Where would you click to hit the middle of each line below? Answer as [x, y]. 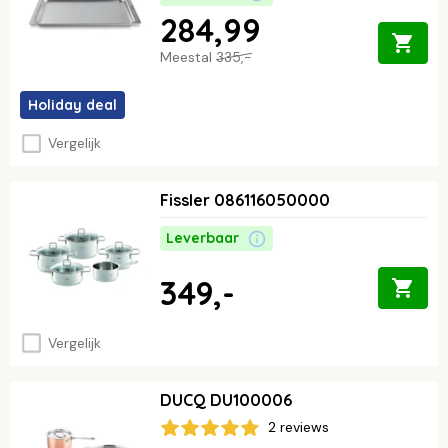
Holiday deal [72, 104]
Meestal [188, 56]
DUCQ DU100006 [226, 400]
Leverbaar [202, 238]
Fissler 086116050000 [245, 200]
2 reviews [298, 427]
